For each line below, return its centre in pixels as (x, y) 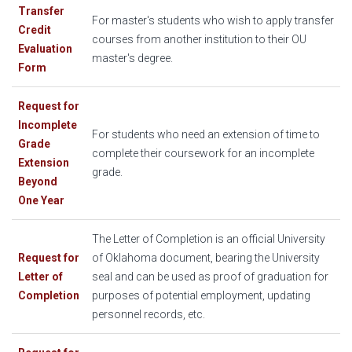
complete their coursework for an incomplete (203, 154)
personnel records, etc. (148, 315)
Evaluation (45, 49)
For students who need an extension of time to (206, 135)
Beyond (38, 182)
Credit (35, 30)
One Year (41, 201)
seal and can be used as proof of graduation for (210, 277)
